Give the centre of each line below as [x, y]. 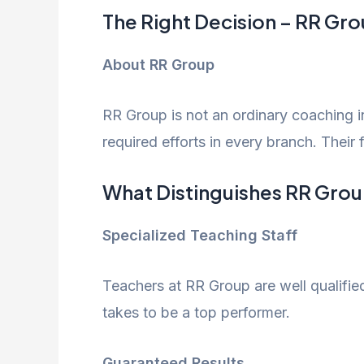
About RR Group [158, 65]
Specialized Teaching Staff [200, 235]
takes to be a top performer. [196, 312]
